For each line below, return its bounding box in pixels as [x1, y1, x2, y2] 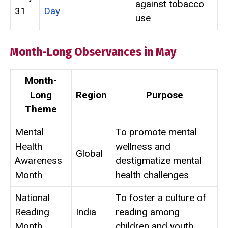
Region [76, 89, 107, 101]
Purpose [146, 89, 183, 101]
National [15, 191, 50, 204]
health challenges [116, 168, 189, 181]
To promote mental [116, 126, 197, 138]
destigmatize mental [116, 154, 202, 166]
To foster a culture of [116, 191, 206, 204]
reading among [116, 206, 180, 218]
